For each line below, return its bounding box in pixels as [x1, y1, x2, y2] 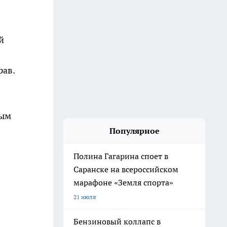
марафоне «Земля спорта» [73, 177, 173, 187]
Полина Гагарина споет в [73, 151, 168, 161]
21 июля [73, 193, 96, 201]
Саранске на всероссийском [73, 164, 178, 174]
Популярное [109, 126, 160, 136]
